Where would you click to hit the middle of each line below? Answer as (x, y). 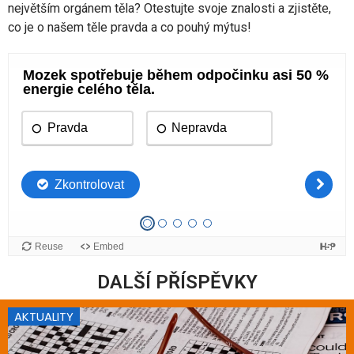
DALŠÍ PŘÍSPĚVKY (177, 282)
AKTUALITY (44, 316)
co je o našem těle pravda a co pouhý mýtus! (130, 27)
